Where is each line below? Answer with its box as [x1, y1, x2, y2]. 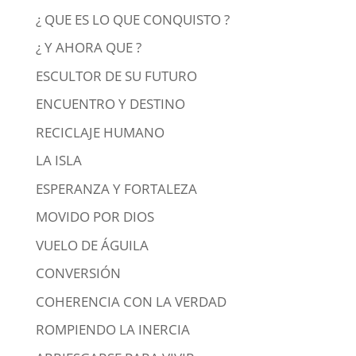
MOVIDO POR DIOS [35, 207, 154, 226]
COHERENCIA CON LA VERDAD [35, 292, 226, 311]
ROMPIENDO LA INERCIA [35, 320, 190, 339]
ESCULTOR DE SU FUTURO [35, 66, 197, 85]
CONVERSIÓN [35, 264, 121, 282]
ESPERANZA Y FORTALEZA [35, 179, 197, 198]
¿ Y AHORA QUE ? [35, 38, 141, 56]
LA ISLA [35, 151, 82, 169]
